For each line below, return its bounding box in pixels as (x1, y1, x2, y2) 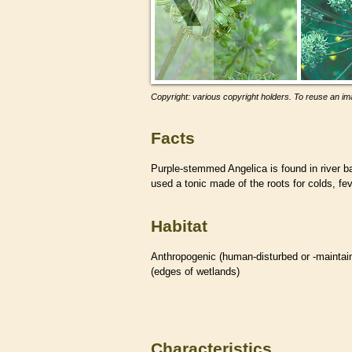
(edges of (151, 265, 196, 277)
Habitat (151, 217, 207, 236)
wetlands (196, 265, 236, 277)
